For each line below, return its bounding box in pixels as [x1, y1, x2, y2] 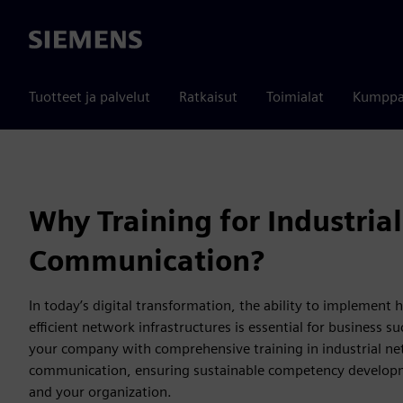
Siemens [29, 31, 81, 49]
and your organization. [29, 383, 172, 400]
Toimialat [266, 88, 324, 105]
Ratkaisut [179, 88, 237, 105]
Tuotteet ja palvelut [29, 88, 150, 105]
